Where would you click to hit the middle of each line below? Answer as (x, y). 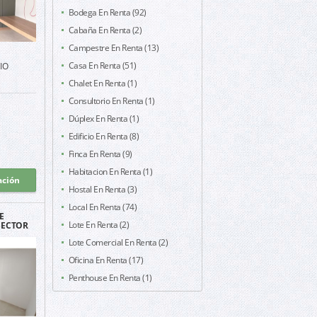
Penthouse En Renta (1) (110, 277)
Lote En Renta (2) (98, 224)
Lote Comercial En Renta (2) (118, 242)
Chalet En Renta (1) (102, 83)
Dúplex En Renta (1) (103, 118)
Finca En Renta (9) (100, 154)
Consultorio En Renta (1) (111, 100)
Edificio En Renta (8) (103, 136)
